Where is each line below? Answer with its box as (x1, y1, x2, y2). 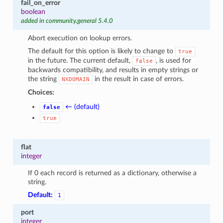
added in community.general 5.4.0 (20, 17, 113, 24)
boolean (20, 7, 45, 15)
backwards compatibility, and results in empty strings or (28, 66, 199, 74)
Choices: (28, 88, 55, 96)
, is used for (156, 56, 192, 64)
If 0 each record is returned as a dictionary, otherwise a (28, 169, 197, 177)
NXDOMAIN (62, 76, 90, 83)
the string (28, 75, 59, 83)
